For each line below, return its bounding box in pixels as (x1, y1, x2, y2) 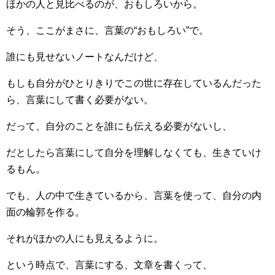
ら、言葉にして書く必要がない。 (6, 95, 153, 105)
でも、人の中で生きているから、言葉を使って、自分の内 (6, 190, 261, 201)
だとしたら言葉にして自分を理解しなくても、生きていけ (6, 147, 261, 158)
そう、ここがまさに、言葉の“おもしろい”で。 (6, 25, 209, 36)
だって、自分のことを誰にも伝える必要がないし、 (6, 121, 232, 131)
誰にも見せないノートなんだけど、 (6, 52, 163, 62)
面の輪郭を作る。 (6, 207, 85, 217)
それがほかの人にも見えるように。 (6, 233, 163, 244)
